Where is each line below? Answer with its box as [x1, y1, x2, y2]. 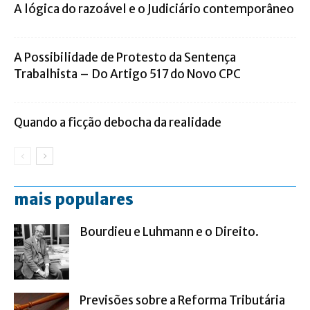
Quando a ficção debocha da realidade [14, 114, 221, 130]
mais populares [14, 189, 134, 209]
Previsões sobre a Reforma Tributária [80, 292, 285, 308]
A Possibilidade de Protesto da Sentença [14, 49, 236, 65]
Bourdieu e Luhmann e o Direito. [80, 224, 259, 239]
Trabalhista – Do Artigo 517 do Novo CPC [14, 66, 241, 82]
